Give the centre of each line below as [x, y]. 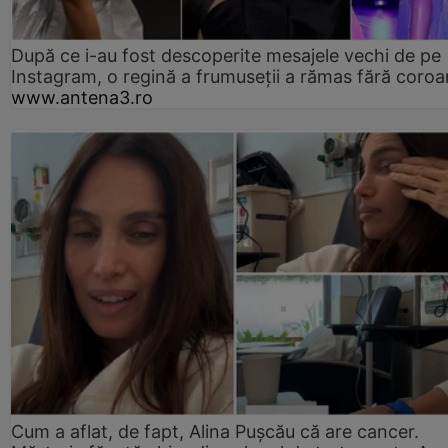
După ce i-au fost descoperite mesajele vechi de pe [226, 55]
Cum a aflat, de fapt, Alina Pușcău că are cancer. [215, 431]
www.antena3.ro [82, 97]
